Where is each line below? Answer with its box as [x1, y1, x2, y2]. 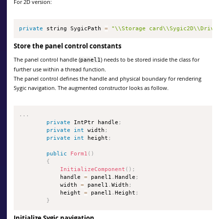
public [46, 151, 67, 157]
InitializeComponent [60, 166, 126, 173]
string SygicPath [43, 25, 105, 32]
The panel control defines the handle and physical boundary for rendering [14, 75, 201, 83]
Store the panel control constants [14, 42, 121, 50]
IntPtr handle [70, 119, 119, 126]
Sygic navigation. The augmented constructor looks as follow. [14, 84, 169, 92]
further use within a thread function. [14, 66, 106, 73]
